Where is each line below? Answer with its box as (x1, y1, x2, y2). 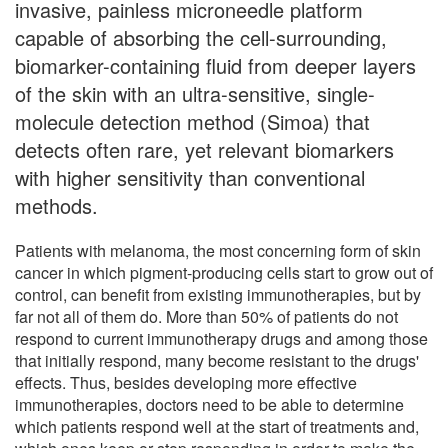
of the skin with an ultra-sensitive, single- (15, 78, 375, 108)
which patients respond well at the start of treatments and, (15, 414, 419, 438)
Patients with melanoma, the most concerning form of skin (15, 238, 421, 262)
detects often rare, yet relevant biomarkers (15, 134, 394, 164)
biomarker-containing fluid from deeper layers (15, 50, 416, 80)
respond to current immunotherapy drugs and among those (15, 326, 428, 350)
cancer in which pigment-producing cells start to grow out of (15, 260, 433, 284)
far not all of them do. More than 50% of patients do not (15, 304, 398, 328)
